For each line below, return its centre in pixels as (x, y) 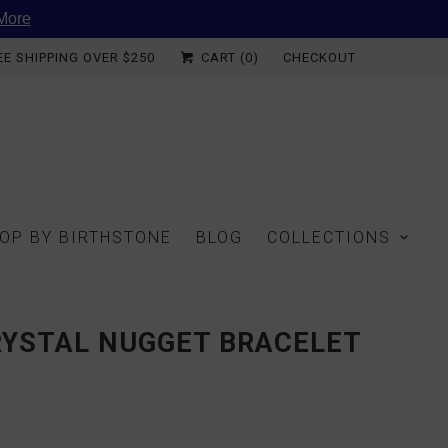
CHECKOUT (319, 57)
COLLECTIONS (329, 237)
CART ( (221, 57)
